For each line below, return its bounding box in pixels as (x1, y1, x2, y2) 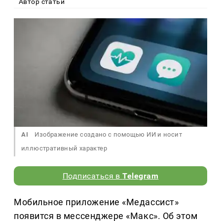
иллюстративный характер (21, 145, 107, 152)
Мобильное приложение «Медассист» (14, 197, 179, 208)
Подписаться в (62, 171, 123, 181)
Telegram (122, 171, 159, 181)
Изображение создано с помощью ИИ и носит (33, 131, 183, 139)
